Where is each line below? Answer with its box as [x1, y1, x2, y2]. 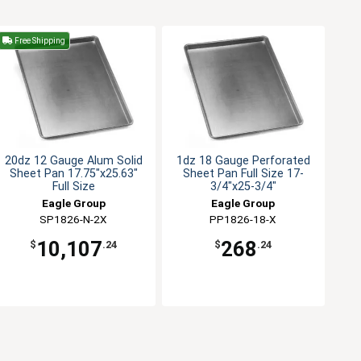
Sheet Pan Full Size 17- [182, 167, 304, 181]
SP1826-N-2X [39, 213, 108, 226]
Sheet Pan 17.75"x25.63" [9, 167, 138, 181]
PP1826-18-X [210, 213, 277, 226]
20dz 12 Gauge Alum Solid [4, 154, 143, 168]
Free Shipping [13, 36, 66, 46]
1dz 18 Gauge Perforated [176, 154, 310, 168]
